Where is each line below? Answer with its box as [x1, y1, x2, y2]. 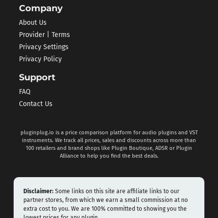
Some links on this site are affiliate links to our [54, 188, 180, 195]
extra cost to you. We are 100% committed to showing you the [23, 205, 187, 212]
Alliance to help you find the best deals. [59, 153, 159, 159]
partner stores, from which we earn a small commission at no [23, 197, 188, 203]
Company [18, 3, 63, 14]
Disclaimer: [23, 188, 54, 195]
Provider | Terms [18, 31, 70, 39]
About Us [18, 18, 47, 27]
